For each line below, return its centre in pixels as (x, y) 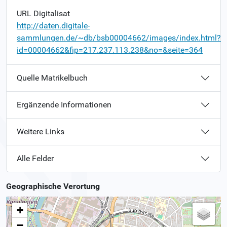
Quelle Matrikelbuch (52, 78)
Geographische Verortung (53, 186)
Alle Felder (35, 159)
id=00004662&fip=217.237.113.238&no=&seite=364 (110, 50)
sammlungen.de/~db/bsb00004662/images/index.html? (119, 37)
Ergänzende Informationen (64, 105)
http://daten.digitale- (53, 25)
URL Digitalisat (43, 13)
